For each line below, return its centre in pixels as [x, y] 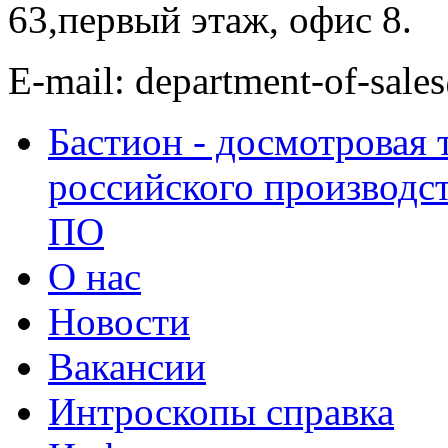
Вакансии [127, 366]
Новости [119, 321]
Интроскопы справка [221, 411]
